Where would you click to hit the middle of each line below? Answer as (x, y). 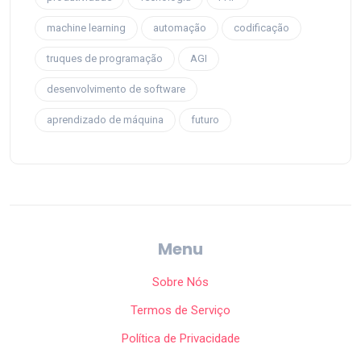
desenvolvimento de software (116, 89)
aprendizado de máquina (105, 119)
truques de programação (105, 58)
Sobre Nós (180, 282)
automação (180, 27)
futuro (205, 119)
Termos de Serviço (180, 310)
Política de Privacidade (180, 338)
